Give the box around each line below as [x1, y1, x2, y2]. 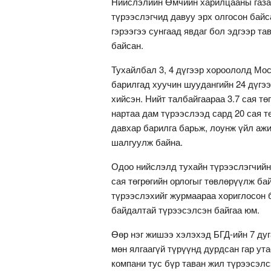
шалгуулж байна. [111, 135, 183, 149]
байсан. [111, 39, 143, 52]
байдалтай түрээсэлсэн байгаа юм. [111, 203, 260, 217]
